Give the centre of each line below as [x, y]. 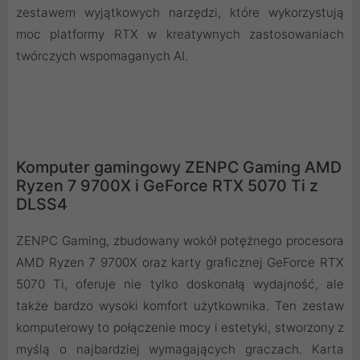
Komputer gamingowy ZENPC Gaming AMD [179, 168]
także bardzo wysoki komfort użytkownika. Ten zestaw [180, 306]
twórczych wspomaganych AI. [102, 56]
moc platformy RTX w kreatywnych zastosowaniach [180, 35]
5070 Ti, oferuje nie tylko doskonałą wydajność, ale [180, 284]
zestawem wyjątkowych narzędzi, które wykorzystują [180, 13]
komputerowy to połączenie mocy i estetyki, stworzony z [180, 328]
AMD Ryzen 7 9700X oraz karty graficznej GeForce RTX [180, 263]
